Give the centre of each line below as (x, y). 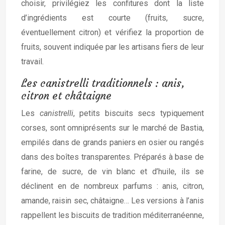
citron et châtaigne (66, 96)
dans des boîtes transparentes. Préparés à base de (113, 157)
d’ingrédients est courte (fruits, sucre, (113, 18)
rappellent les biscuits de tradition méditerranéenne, (113, 215)
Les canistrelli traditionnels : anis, (103, 83)
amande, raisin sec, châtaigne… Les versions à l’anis (113, 201)
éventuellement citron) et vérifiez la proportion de (113, 32)
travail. (32, 62)
